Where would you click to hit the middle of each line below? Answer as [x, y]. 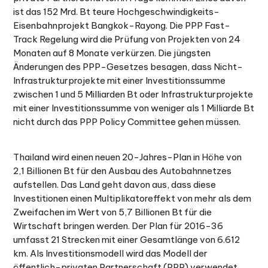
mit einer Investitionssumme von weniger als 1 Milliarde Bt [134, 108]
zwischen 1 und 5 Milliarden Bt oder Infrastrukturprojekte [133, 94]
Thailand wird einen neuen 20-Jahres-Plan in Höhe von [128, 157]
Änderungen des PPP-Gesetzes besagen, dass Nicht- [128, 67]
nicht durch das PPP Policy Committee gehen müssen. [127, 122]
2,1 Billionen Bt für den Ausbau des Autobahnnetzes [123, 171]
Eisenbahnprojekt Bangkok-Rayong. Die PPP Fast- [122, 25]
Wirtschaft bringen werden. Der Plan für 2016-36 [118, 226]
